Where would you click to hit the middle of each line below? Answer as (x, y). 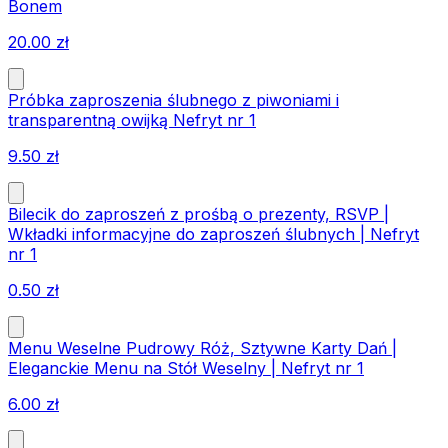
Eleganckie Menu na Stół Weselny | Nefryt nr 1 (186, 368)
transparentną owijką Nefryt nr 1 (132, 120)
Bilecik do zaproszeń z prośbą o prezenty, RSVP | (198, 214)
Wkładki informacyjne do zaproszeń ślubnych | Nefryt (213, 234)
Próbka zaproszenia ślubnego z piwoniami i (173, 100)
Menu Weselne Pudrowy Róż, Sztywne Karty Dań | (202, 348)
